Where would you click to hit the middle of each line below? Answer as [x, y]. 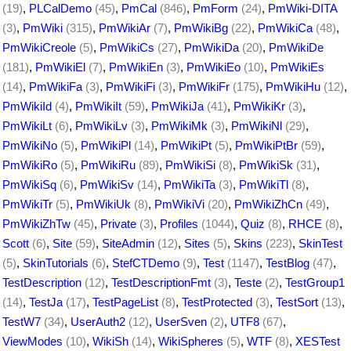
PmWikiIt [98, 106]
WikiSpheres [191, 341]
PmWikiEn [136, 67]
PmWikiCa [285, 27]
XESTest [318, 341]
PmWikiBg [201, 27]
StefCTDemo [146, 262]
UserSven [181, 321]
